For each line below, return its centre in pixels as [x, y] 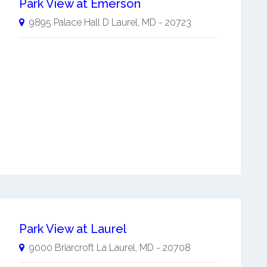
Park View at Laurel [72, 229]
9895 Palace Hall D [69, 22]
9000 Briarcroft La [68, 247]
